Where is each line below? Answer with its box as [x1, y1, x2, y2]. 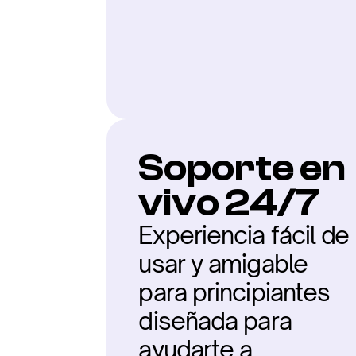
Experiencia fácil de [138, 220, 350, 250]
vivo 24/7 [138, 181, 320, 225]
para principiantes [138, 277, 331, 307]
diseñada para [138, 306, 292, 335]
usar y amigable [138, 249, 308, 278]
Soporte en [138, 146, 346, 190]
